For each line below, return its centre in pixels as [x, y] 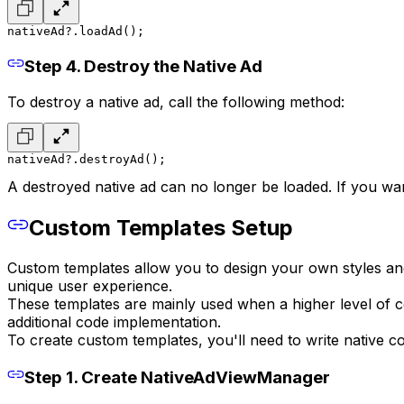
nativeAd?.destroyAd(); [87, 160]
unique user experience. [92, 285]
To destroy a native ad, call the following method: [176, 102]
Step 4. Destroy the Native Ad [143, 66]
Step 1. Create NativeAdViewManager [177, 377]
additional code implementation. [114, 321]
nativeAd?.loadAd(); [76, 31]
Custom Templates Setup [161, 227]
